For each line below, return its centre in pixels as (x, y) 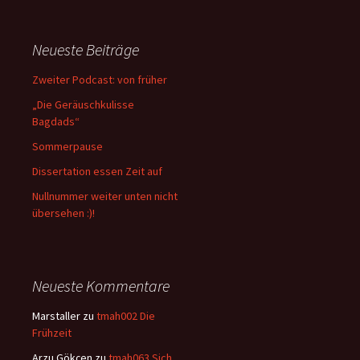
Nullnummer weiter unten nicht (105, 196)
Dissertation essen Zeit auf (97, 171)
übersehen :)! (63, 213)
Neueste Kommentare (101, 285)
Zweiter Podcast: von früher (100, 79)
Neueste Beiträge (86, 49)
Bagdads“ (56, 121)
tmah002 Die (126, 315)
